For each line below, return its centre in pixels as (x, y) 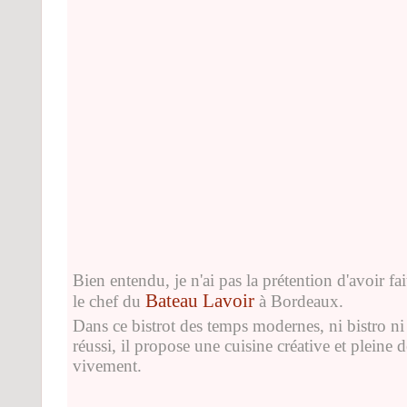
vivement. (107, 365)
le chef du (109, 301)
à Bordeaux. (299, 301)
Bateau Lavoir (200, 300)
